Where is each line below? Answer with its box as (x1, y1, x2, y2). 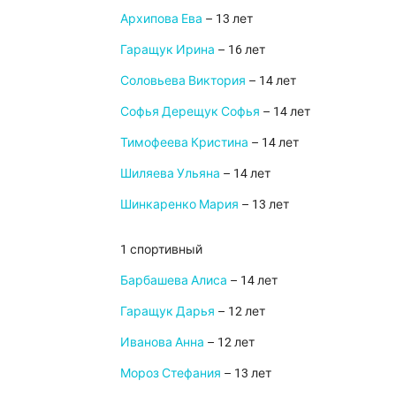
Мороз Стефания (120, 365, 221, 380)
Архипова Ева (120, 11, 202, 26)
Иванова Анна (120, 334, 204, 349)
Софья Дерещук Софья (120, 103, 260, 118)
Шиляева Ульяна (120, 165, 220, 180)
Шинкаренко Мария (120, 196, 239, 211)
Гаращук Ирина (120, 42, 215, 57)
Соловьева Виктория (120, 72, 246, 88)
